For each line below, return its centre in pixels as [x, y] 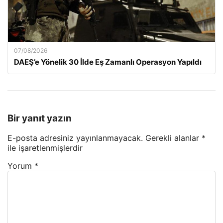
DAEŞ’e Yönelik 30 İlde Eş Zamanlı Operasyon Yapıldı [108, 62]
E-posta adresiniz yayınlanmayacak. [75, 138]
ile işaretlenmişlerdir [45, 148]
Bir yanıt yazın [40, 118]
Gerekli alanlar [173, 138]
